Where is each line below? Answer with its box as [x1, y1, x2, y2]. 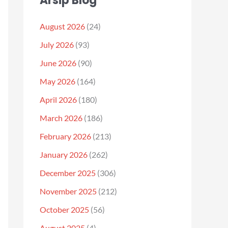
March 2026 [40, 113, 82, 123]
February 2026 [40, 131, 91, 141]
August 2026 [40, 21, 85, 31]
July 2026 [40, 40, 74, 49]
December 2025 [40, 168, 96, 178]
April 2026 [40, 95, 77, 104]
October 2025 [40, 205, 89, 214]
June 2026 [40, 58, 76, 68]
